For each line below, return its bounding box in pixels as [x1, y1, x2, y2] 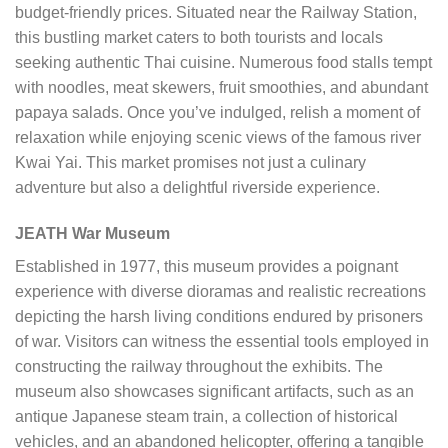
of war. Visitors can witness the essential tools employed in [15, 333, 429, 351]
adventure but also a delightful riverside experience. [15, 179, 380, 197]
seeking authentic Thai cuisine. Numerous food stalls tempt [15, 54, 432, 72]
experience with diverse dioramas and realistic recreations [15, 283, 426, 301]
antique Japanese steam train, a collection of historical [15, 408, 398, 426]
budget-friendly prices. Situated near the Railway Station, [15, 4, 417, 22]
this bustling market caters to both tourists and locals [15, 29, 383, 47]
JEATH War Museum [15, 225, 170, 243]
